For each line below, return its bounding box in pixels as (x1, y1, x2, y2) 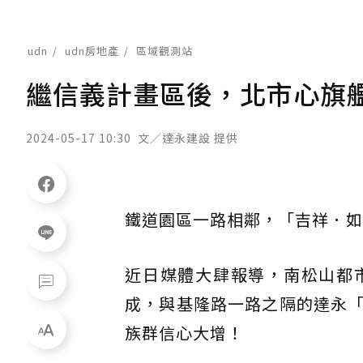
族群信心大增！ (125, 321, 244, 344)
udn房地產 (65, 43, 119, 58)
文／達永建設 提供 (138, 130, 238, 146)
